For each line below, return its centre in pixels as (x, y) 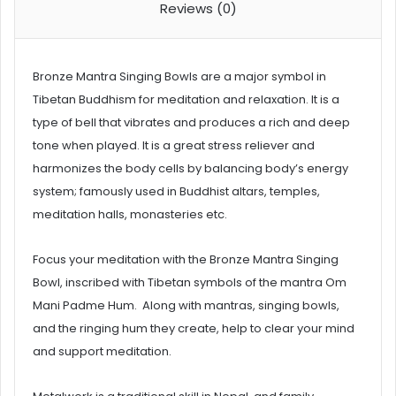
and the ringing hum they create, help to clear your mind (194, 328)
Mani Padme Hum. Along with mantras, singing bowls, (186, 305)
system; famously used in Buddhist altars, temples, (176, 191)
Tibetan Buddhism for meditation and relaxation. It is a (186, 99)
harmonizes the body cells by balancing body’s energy (190, 168)
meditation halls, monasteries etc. (130, 214)
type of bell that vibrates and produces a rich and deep (191, 122)
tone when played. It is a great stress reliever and (174, 145)
